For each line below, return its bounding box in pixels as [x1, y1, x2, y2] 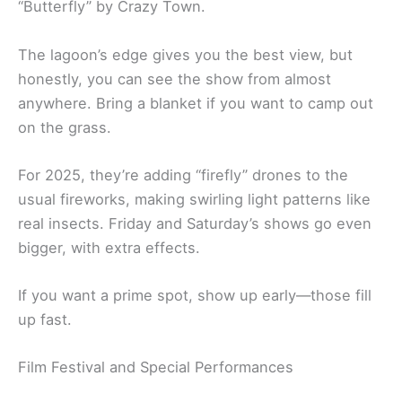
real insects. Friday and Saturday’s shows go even [18, 214, 371, 232]
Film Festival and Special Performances [18, 358, 293, 377]
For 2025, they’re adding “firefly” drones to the [18, 165, 348, 184]
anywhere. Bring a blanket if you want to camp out [18, 93, 373, 112]
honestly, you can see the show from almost [18, 69, 331, 88]
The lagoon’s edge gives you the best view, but [18, 45, 353, 64]
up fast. [18, 310, 72, 329]
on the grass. [18, 118, 111, 136]
